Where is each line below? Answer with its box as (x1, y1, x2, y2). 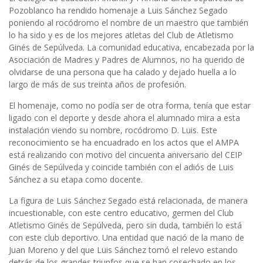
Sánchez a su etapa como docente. (9, 173, 145, 185)
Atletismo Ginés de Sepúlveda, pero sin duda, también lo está (9, 219, 242, 231)
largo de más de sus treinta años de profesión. (9, 78, 188, 90)
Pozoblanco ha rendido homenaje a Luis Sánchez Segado (9, 4, 228, 16)
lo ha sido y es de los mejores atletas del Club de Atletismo (9, 29, 234, 41)
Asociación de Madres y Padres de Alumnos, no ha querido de (9, 53, 245, 65)
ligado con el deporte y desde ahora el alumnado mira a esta (9, 112, 240, 123)
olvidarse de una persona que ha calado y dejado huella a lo (9, 66, 237, 77)
